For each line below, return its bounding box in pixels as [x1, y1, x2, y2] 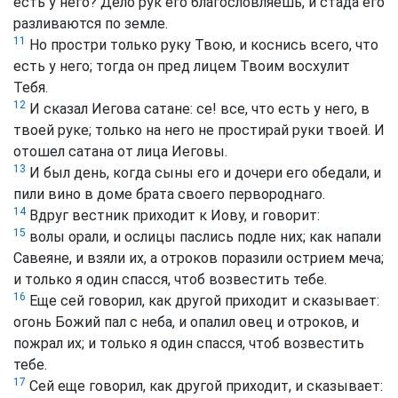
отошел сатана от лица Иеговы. [13, 143, 227, 161]
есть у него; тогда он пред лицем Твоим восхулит [13, 58, 350, 76]
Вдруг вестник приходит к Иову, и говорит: [26, 207, 320, 225]
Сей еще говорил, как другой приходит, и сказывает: [26, 378, 383, 395]
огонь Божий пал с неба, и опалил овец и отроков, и [13, 314, 359, 331]
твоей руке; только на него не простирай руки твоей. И [13, 122, 385, 139]
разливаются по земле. [13, 15, 168, 33]
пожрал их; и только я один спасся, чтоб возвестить [13, 335, 364, 353]
